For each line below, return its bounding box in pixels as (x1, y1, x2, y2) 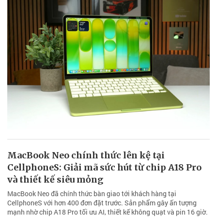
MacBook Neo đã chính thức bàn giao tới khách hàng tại (7, 188, 176, 198)
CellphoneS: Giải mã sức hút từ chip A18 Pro (7, 161, 201, 173)
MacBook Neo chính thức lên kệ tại (7, 149, 165, 161)
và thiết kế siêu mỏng (7, 173, 103, 185)
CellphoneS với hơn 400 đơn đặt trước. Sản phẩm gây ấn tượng (7, 198, 197, 207)
